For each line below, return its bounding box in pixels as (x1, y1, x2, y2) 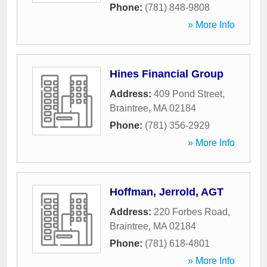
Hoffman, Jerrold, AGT (110, 186, 223, 198)
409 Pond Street (154, 89, 222, 99)
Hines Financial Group (110, 68, 223, 80)
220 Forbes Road (154, 207, 228, 217)
